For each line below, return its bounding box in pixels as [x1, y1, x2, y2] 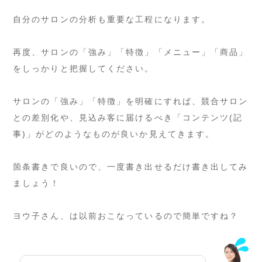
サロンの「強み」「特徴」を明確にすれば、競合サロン [13, 96, 249, 106]
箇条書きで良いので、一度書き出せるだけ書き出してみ [13, 161, 249, 171]
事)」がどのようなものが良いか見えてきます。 [13, 129, 215, 139]
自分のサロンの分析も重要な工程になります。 [13, 14, 211, 24]
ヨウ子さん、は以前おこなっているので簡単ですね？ [13, 211, 239, 220]
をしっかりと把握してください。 [13, 63, 154, 73]
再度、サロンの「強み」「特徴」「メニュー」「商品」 [13, 47, 249, 57]
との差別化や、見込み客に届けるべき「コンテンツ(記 [13, 112, 243, 122]
